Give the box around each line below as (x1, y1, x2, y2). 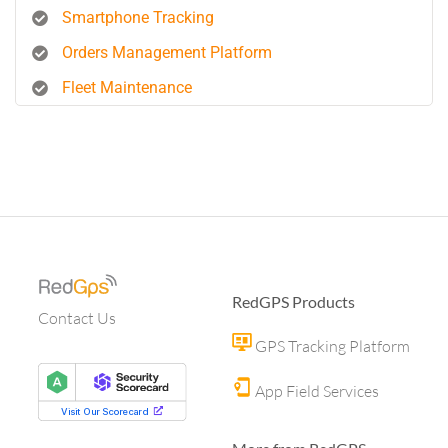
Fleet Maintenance (62, 78, 192, 97)
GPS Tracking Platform (252, 336, 410, 356)
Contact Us (38, 308, 116, 329)
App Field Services (252, 381, 379, 401)
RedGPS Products (232, 292, 355, 311)
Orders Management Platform (62, 43, 272, 62)
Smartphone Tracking (62, 8, 214, 27)
